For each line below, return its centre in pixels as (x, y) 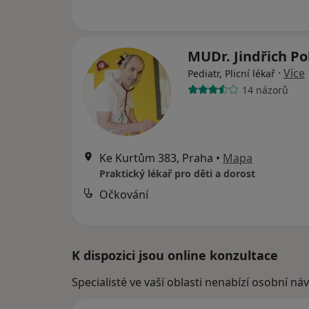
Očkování (124, 195)
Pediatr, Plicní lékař (231, 73)
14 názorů (265, 90)
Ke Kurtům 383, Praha (156, 158)
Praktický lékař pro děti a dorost (177, 173)
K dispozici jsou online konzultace (175, 255)
